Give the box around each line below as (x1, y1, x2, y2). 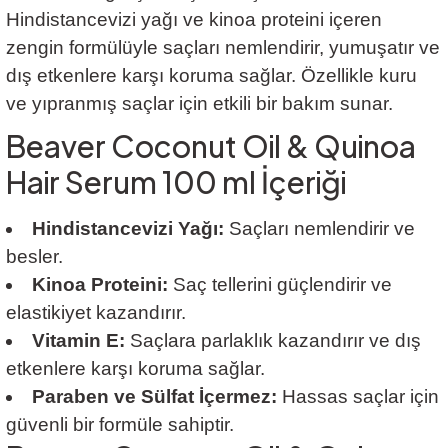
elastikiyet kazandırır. (6, 301, 186, 323)
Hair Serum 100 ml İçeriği (6, 162, 346, 201)
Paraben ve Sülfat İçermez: (31, 385, 277, 407)
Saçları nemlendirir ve (223, 217, 415, 239)
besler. (6, 245, 63, 267)
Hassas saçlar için (276, 385, 439, 407)
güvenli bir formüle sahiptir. (6, 413, 234, 435)
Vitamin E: (31, 329, 125, 351)
